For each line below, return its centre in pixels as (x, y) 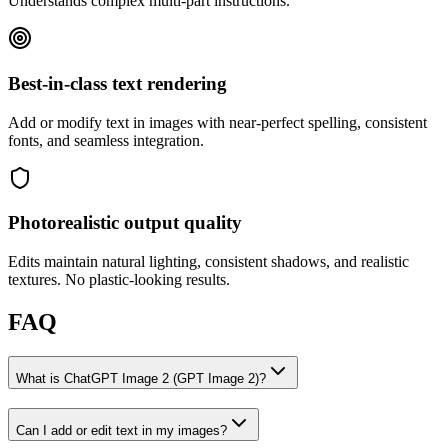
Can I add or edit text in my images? (121, 430)
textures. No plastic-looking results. (119, 280)
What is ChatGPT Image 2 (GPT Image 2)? (141, 378)
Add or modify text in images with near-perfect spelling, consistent (217, 122)
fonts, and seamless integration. (106, 140)
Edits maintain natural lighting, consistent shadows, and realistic (208, 262)
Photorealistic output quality (125, 223)
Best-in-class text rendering (117, 83)
